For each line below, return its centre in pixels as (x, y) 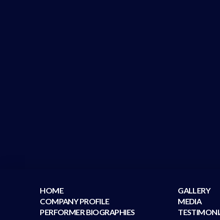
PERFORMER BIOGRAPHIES (87, 212)
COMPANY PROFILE (75, 201)
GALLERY (194, 191)
